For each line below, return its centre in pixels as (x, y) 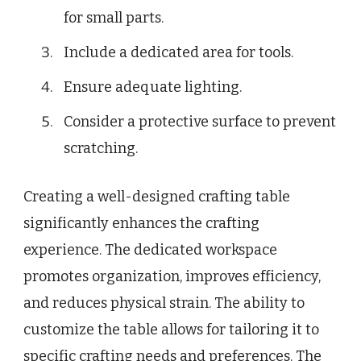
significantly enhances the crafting (141, 224)
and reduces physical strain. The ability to (164, 303)
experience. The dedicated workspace (150, 250)
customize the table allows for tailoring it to (171, 330)
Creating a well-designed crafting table (157, 197)
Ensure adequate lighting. (153, 87)
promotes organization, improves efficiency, (172, 277)
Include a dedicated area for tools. (178, 53)
